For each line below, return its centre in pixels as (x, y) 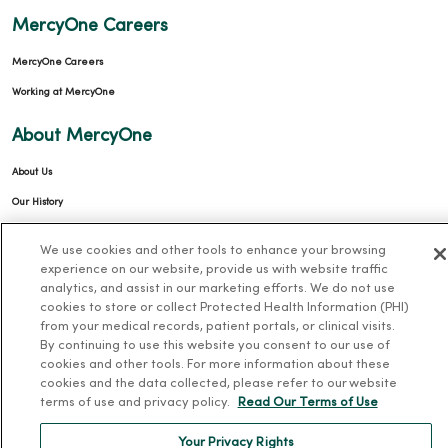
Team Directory (48, 352)
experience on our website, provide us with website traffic (213, 270)
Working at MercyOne (63, 92)
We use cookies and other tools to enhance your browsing (212, 251)
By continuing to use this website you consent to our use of (214, 346)
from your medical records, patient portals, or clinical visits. (217, 327)
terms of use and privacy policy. (136, 403)
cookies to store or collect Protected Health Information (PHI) (224, 308)
